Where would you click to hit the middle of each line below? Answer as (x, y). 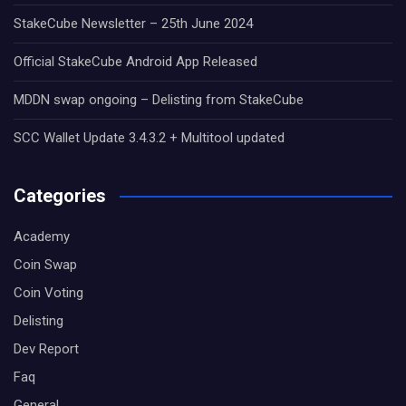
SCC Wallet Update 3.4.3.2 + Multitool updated (149, 138)
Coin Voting (48, 293)
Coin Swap (45, 265)
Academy (42, 237)
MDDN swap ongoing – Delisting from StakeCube (159, 100)
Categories (60, 196)
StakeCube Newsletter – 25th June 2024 (133, 24)
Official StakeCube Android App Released (135, 62)
